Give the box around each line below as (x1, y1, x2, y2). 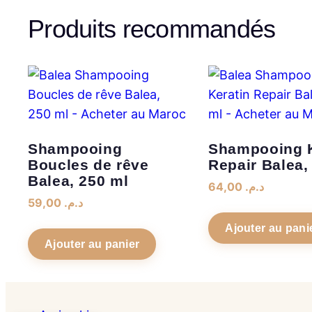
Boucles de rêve (28, 156, 149, 173)
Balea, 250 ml (28, 172, 129, 189)
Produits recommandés (28, 14, 276, 43)
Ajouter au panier (45, 237, 140, 250)
